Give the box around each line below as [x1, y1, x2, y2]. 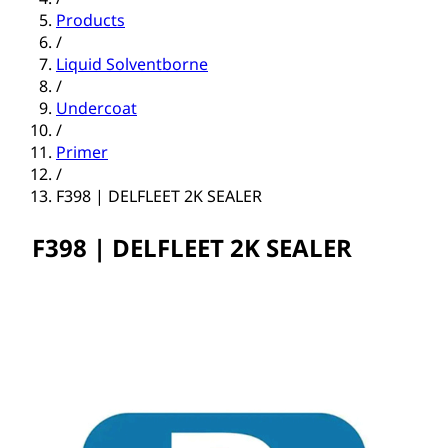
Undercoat [56, 97, 137, 120]
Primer [56, 141, 108, 164]
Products [56, 9, 125, 32]
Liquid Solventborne [56, 53, 208, 76]
